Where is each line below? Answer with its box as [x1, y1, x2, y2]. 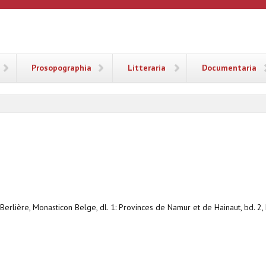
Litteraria [128, 62, 166, 73]
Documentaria [202, 62, 256, 73]
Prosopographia [31, 62, 91, 73]
